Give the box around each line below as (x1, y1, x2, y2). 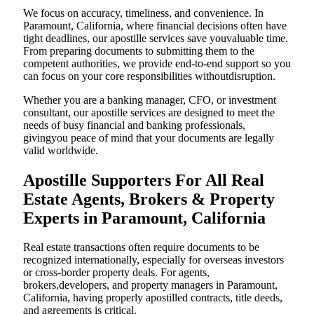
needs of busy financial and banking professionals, (23, 118, 245, 131)
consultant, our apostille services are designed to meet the (23, 106, 275, 118)
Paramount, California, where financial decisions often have (23, 19, 287, 32)
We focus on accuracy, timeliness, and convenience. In (23, 6, 264, 19)
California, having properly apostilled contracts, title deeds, (23, 292, 282, 304)
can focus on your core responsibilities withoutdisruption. (23, 69, 275, 82)
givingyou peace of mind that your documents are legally (23, 131, 274, 144)
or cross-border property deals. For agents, (23, 266, 210, 279)
